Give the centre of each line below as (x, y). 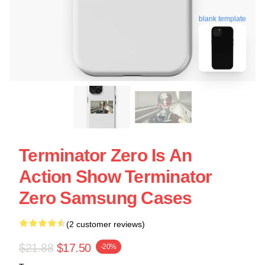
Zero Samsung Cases (106, 198)
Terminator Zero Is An (106, 155)
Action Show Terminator (116, 177)
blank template (222, 17)
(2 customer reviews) (106, 224)
